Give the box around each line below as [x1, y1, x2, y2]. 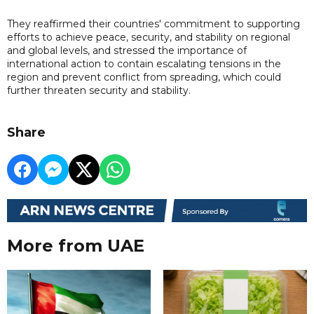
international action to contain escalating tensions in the [7, 57, 281, 70]
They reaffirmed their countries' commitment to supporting [7, 17, 300, 30]
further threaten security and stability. [7, 83, 191, 97]
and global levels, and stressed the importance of [7, 43, 247, 57]
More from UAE [7, 235, 144, 257]
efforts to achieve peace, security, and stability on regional [7, 30, 290, 43]
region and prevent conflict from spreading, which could [7, 70, 281, 83]
